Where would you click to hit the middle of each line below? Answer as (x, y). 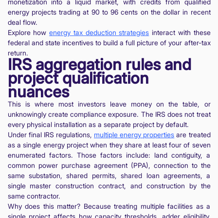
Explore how (28, 32)
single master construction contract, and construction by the (109, 185)
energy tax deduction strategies (99, 32)
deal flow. (22, 22)
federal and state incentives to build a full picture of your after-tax (109, 42)
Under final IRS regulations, (51, 134)
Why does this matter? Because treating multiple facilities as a (109, 206)
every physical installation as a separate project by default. (98, 124)
